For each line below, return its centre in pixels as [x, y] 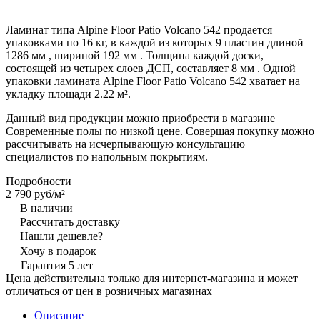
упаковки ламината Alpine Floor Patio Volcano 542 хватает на [153, 81]
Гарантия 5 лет [57, 265]
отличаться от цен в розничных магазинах [109, 291]
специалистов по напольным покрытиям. [107, 156]
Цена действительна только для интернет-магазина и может [152, 278]
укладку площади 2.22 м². [68, 94]
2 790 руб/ [30, 194]
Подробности [39, 181]
